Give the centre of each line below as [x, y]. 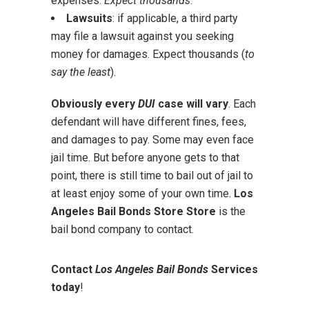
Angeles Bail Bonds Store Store [133, 211]
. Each [242, 103]
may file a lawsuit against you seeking [142, 36]
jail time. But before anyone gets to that [145, 157]
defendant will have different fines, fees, [149, 121]
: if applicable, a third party [175, 18]
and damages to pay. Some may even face [152, 139]
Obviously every [94, 103]
